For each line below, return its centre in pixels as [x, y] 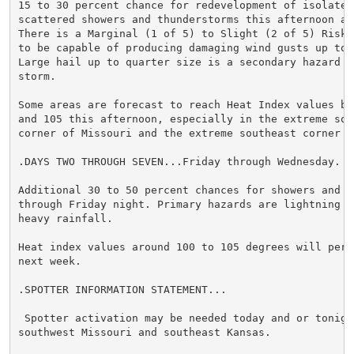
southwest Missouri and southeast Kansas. [144, 332]
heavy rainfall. [65, 218]
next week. [49, 261]
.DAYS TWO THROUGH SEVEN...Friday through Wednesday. [179, 161]
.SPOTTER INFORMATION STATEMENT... [122, 289]
